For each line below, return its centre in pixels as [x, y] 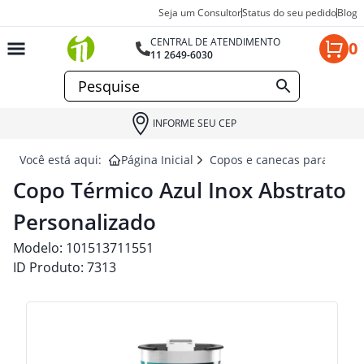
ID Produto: [50, 267]
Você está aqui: [61, 160]
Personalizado [84, 222]
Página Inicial [157, 160]
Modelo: [39, 248]
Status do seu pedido [289, 13]
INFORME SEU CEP [194, 123]
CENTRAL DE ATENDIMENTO [216, 42]
